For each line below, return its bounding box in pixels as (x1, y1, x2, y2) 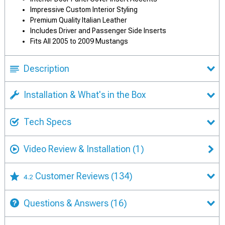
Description (24, 63, 69, 74)
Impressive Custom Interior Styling (30, 6, 138, 14)
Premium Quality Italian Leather (30, 16, 127, 25)
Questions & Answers (22, 197, 110, 208)
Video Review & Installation (22, 143, 133, 154)
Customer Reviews (35, 170, 111, 181)
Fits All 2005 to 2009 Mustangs (30, 37, 128, 46)
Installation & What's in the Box (24, 89, 146, 100)
